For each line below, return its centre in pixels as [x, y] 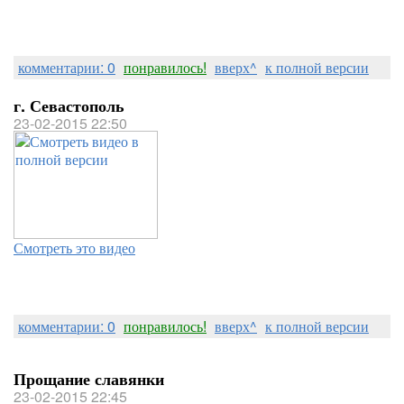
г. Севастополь [69, 106]
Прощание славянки [89, 379]
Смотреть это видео [74, 248]
